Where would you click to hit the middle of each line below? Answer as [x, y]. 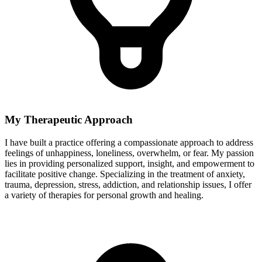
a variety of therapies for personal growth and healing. [104, 195]
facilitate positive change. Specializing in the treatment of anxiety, [125, 174]
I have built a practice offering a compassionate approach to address [129, 143]
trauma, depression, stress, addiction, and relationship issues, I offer [128, 185]
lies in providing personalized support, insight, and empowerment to [130, 164]
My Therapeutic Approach [69, 120]
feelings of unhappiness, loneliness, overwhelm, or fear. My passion [129, 153]
